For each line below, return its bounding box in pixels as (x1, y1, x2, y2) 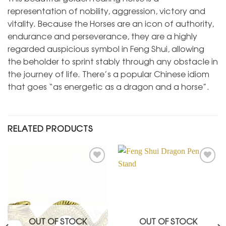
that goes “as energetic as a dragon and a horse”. (8, 80, 209, 92)
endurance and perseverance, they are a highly (8, 29, 197, 42)
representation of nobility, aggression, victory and (8, 4, 205, 17)
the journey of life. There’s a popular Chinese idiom (8, 67, 209, 80)
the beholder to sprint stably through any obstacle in (8, 54, 218, 67)
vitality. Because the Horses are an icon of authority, (8, 17, 214, 29)
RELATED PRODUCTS (8, 122, 93, 134)
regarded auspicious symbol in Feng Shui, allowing (8, 42, 204, 54)
